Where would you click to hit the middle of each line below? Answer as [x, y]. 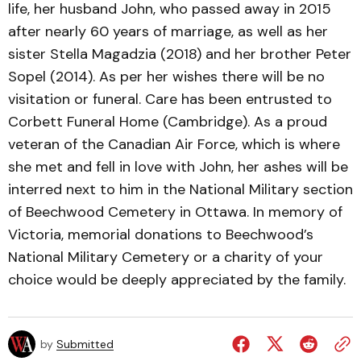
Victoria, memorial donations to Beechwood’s [161, 234]
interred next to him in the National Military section [180, 189]
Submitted [85, 344]
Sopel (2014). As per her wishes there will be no [166, 77]
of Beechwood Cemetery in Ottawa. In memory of [175, 212]
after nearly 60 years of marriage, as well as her [168, 31]
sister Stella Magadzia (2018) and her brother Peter [180, 54]
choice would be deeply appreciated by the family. [177, 280]
